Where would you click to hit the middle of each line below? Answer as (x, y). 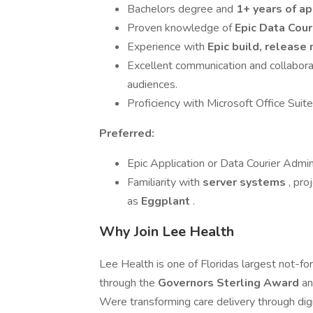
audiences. (152, 85)
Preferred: (127, 133)
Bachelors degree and (182, 9)
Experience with (167, 47)
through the (129, 283)
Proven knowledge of (181, 28)
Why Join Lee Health (167, 232)
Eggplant (167, 201)
